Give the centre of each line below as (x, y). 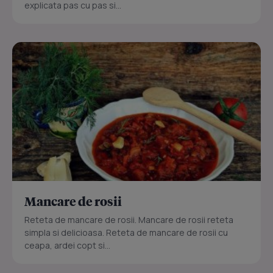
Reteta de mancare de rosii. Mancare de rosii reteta (129, 220)
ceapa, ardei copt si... (67, 245)
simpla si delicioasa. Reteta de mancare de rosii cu (126, 232)
